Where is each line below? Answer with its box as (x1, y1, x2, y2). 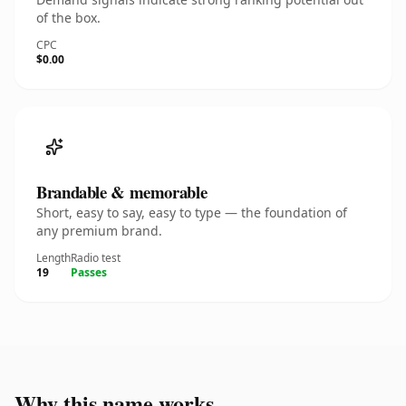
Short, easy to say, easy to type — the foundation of (36, 204, 347, 221)
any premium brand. (36, 222, 162, 239)
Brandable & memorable (36, 179, 208, 204)
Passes (71, 265, 107, 280)
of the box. (36, 9, 101, 26)
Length (36, 250, 71, 266)
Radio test (71, 250, 121, 266)
